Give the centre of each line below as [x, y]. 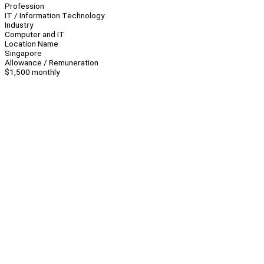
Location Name [32, 44]
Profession [24, 6]
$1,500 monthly [32, 72]
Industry [19, 25]
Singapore [23, 53]
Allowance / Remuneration [52, 63]
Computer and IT [35, 34]
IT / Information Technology [55, 16]
